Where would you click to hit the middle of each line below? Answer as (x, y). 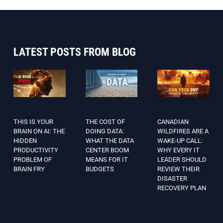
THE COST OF (105, 122)
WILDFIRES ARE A (183, 131)
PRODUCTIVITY (36, 150)
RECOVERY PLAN (182, 188)
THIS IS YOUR (33, 122)
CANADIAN (173, 122)
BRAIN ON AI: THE (39, 131)
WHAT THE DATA (110, 141)
